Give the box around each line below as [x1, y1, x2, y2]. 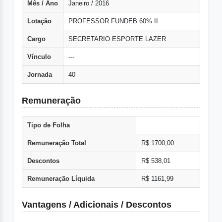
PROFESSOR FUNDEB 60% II [68, 17, 158, 25]
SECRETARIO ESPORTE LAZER [68, 35, 166, 43]
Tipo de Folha [27, 121, 70, 129]
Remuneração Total [27, 139, 86, 147]
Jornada [27, 71, 52, 79]
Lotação [27, 17, 52, 25]
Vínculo [27, 53, 51, 61]
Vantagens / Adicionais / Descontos [22, 200, 171, 210]
